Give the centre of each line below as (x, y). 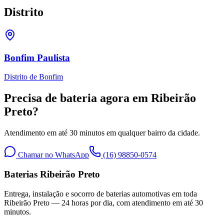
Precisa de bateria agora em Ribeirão (100, 98)
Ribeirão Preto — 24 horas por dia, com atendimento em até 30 (103, 202)
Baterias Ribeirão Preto (52, 174)
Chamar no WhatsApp (52, 155)
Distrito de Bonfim (33, 77)
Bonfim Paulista (37, 57)
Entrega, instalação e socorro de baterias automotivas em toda (100, 193)
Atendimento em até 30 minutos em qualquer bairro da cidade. (102, 133)
